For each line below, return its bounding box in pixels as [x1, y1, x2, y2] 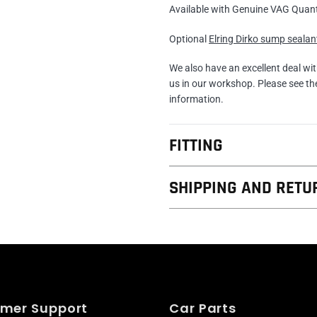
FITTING [169, 134, 223, 158]
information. [169, 93, 224, 105]
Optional [169, 33, 209, 45]
